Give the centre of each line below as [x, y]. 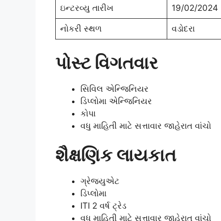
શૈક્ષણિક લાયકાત [116, 155]
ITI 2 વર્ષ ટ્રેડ [105, 206]
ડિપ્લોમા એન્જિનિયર [116, 101]
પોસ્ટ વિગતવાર [107, 62]
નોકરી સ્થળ [82, 29]
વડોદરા [184, 29]
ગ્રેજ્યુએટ [100, 181]
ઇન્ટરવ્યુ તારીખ [87, 8]
